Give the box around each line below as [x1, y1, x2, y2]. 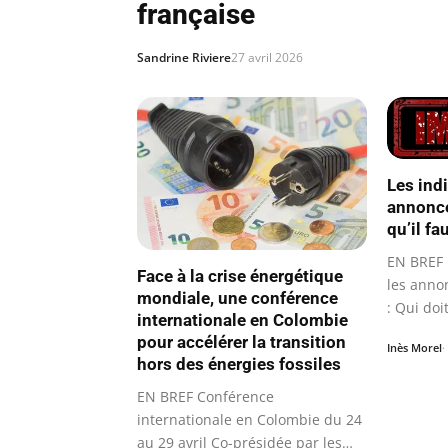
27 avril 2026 [231, 49, 303, 66]
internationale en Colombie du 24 [137, 409, 362, 429]
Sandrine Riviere [137, 49, 231, 66]
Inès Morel [387, 339, 442, 355]
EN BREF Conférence [137, 386, 274, 406]
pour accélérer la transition [137, 331, 346, 352]
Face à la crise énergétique [137, 265, 343, 286]
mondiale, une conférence [137, 287, 338, 308]
